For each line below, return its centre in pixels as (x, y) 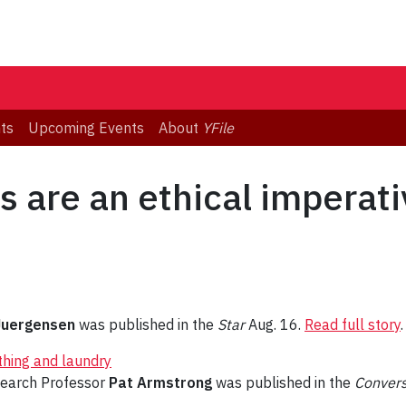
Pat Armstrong (160, 383)
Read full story (353, 325)
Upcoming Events (86, 128)
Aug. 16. (275, 325)
